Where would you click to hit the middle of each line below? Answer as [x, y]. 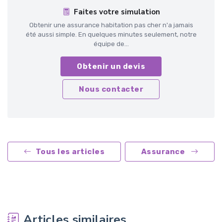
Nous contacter [111, 89]
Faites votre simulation [117, 12]
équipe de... [111, 44]
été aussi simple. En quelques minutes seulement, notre [111, 34]
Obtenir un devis [111, 66]
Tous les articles [70, 151]
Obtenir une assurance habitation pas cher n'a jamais [111, 25]
